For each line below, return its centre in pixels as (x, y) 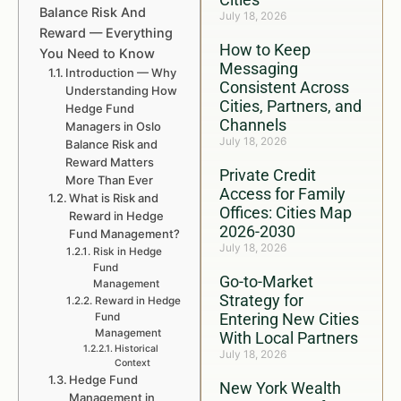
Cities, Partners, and (290, 106)
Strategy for (261, 300)
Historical (136, 349)
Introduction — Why (121, 73)
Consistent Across (284, 87)
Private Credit (268, 175)
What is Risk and (114, 198)
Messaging (259, 68)
